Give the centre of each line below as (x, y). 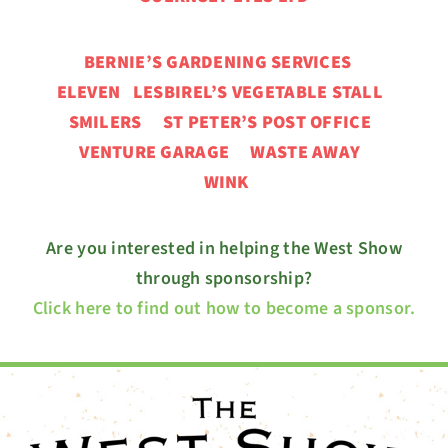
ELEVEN (92, 92)
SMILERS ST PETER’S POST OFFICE (226, 122)
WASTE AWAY (311, 152)
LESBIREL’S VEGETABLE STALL (264, 92)
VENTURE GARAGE (165, 152)
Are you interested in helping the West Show (224, 248)
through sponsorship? (224, 278)
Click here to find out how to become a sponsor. (224, 308)
